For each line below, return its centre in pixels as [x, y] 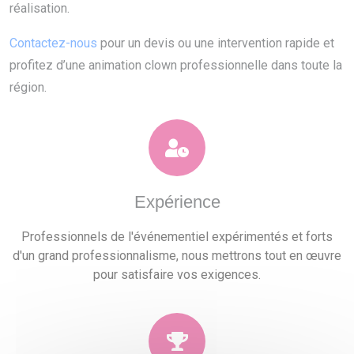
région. [28, 88]
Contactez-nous [53, 43]
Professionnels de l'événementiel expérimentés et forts [177, 237]
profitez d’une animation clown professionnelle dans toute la [176, 66]
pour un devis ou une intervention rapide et [216, 43]
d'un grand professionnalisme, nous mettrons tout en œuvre [177, 256]
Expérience [177, 202]
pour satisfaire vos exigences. [177, 275]
